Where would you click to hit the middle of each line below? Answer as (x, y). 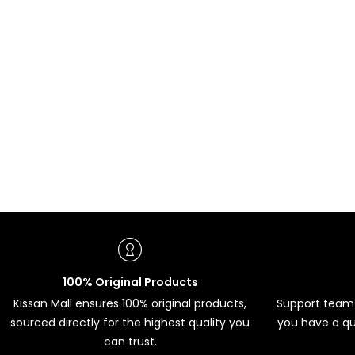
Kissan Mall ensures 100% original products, (130, 304)
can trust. (130, 342)
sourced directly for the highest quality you (130, 323)
